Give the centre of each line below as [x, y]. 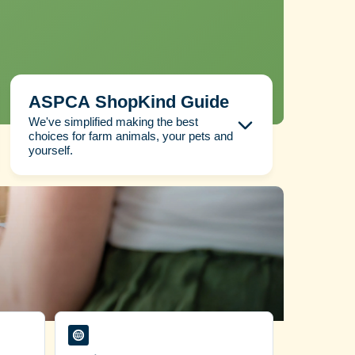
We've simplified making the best [113, 121]
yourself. [50, 150]
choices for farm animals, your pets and [130, 136]
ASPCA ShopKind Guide [128, 102]
